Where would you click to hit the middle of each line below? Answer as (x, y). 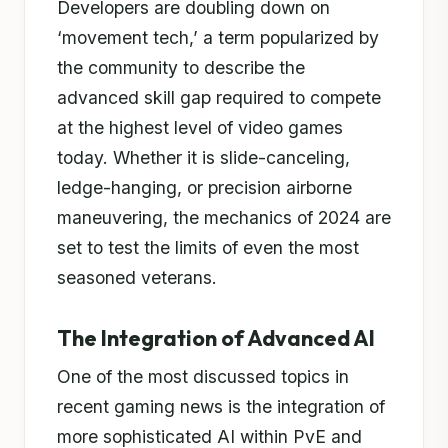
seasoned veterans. (137, 277)
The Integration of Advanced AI (216, 338)
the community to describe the (181, 67)
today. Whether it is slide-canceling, (203, 157)
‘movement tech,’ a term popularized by (218, 37)
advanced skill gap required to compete (219, 97)
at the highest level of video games (200, 127)
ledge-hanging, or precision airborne (204, 187)
